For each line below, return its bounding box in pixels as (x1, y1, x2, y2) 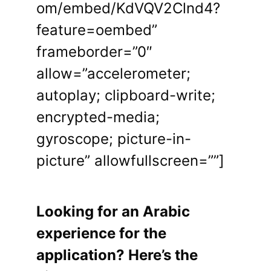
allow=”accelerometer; (36, 65, 191, 83)
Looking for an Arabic (36, 203, 190, 221)
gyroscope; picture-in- (36, 130, 191, 148)
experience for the (36, 224, 166, 243)
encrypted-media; (36, 108, 160, 126)
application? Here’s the (36, 246, 198, 264)
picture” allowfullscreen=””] (36, 152, 224, 170)
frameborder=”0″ (36, 43, 152, 61)
